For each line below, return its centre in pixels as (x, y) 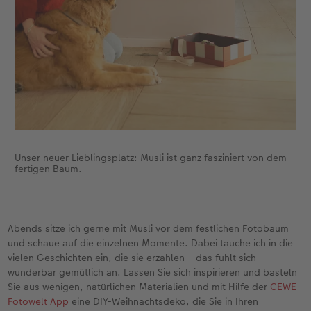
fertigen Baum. (48, 168)
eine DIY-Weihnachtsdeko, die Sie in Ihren (164, 301)
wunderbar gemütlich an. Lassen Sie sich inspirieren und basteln (153, 272)
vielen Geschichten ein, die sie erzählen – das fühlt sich (132, 257)
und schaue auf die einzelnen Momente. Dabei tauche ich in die (151, 243)
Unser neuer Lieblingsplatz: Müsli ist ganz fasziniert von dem (150, 157)
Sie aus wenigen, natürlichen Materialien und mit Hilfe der (139, 286)
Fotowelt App (39, 301)
